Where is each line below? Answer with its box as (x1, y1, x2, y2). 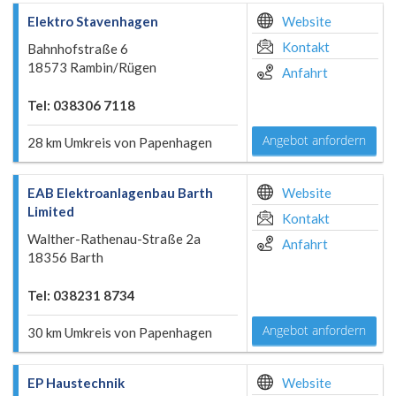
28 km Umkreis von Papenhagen (27, 134, 212, 150)
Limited (27, 203, 74, 219)
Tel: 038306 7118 (27, 97, 135, 113)
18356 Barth (27, 249, 103, 265)
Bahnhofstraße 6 (27, 41, 128, 57)
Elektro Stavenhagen (27, 13, 158, 29)
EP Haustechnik (27, 375, 125, 391)
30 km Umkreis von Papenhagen (27, 324, 212, 340)
